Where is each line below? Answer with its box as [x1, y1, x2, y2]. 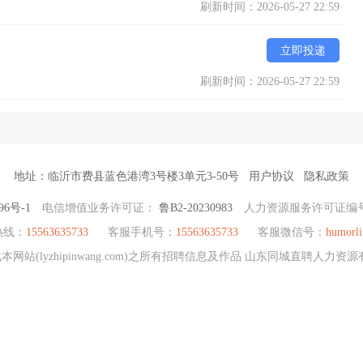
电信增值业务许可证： [41, 202, 159, 214]
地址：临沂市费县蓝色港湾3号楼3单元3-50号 [14, 170, 239, 182]
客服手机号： [104, 226, 176, 238]
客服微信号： [254, 226, 326, 238]
